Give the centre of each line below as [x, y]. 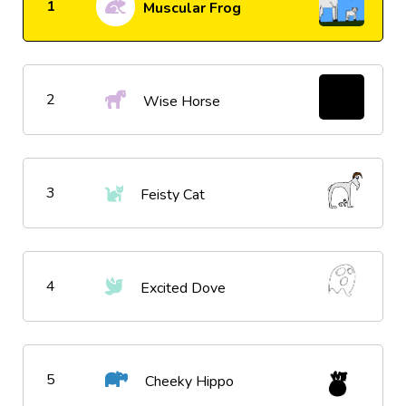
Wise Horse [180, 102]
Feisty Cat [171, 195]
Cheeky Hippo [188, 382]
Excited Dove [181, 289]
